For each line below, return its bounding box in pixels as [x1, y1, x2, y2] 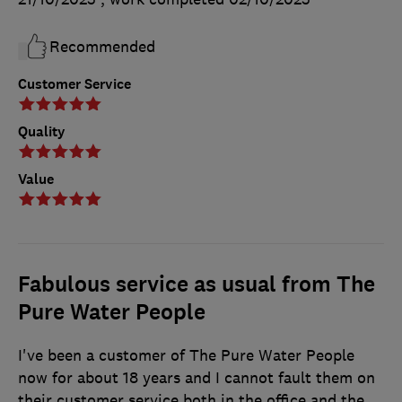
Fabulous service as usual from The [18, 269, 375, 299]
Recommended [49, 36, 155, 57]
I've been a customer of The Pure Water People [18, 345, 354, 365]
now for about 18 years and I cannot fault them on [18, 367, 375, 388]
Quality [18, 121, 66, 141]
